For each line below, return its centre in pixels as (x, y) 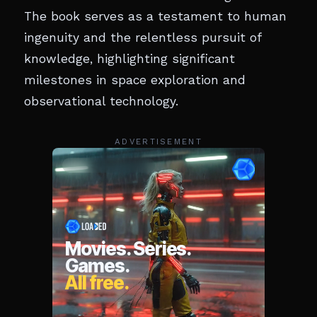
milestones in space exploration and (135, 80)
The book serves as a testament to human (155, 16)
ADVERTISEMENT (158, 142)
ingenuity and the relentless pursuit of (143, 38)
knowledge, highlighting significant (129, 59)
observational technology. (101, 101)
